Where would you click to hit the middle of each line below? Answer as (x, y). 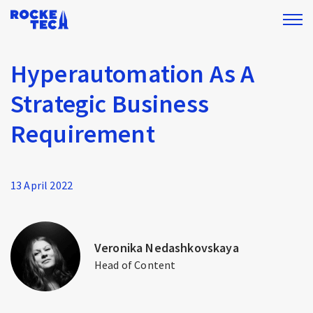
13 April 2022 (42, 185)
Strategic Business (110, 104)
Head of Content (135, 265)
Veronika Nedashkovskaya (167, 248)
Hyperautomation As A (133, 74)
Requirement (83, 134)
